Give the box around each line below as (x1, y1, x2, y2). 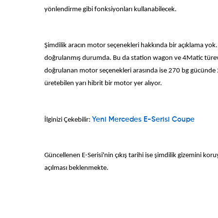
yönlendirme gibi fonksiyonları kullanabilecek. (44, 5, 177, 13)
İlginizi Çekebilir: (44, 116, 92, 124)
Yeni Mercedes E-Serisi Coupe (92, 116, 195, 123)
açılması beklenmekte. (44, 164, 109, 172)
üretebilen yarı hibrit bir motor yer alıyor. (44, 80, 163, 88)
